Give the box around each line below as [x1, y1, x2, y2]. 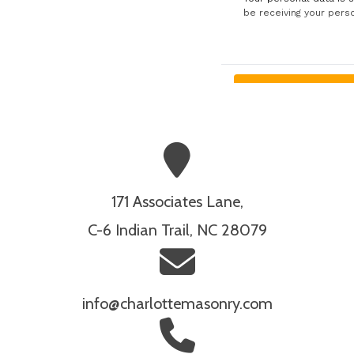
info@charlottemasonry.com [81, 294, 273, 314]
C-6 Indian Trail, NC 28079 [87, 220, 267, 240]
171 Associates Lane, [111, 192, 243, 212]
